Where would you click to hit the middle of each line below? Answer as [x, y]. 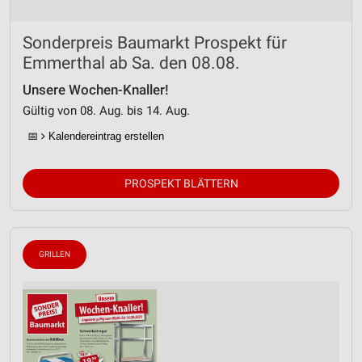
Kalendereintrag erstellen [105, 137]
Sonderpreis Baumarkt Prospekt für [155, 43]
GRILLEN [55, 255]
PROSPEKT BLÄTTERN [181, 184]
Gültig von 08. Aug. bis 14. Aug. [106, 111]
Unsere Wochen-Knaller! [96, 90]
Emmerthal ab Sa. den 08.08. [131, 63]
